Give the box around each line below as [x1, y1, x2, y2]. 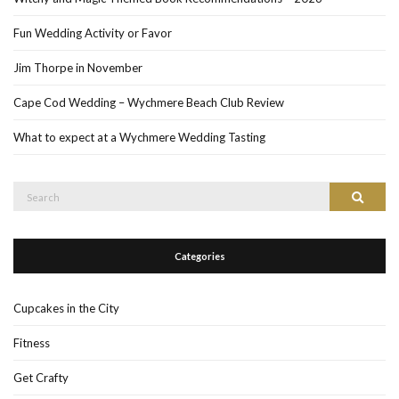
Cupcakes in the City [13, 301, 119, 316]
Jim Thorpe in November [13, 61, 142, 76]
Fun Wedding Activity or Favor [13, 26, 172, 41]
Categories [174, 250, 225, 263]
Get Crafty [13, 370, 69, 386]
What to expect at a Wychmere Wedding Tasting [13, 130, 265, 145]
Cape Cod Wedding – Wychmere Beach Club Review [13, 95, 284, 110]
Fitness [13, 336, 50, 351]
